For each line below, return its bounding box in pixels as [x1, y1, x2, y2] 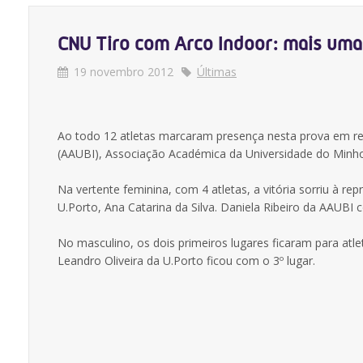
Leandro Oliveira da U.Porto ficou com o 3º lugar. [58, 253, 315, 268]
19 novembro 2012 [74, 64, 173, 79]
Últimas [197, 64, 237, 79]
